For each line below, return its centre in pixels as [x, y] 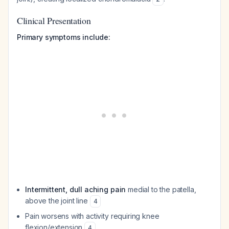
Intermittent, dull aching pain [76, 189]
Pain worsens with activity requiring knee [92, 216]
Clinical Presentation [54, 20]
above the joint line [58, 201]
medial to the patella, [161, 189]
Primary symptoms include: [64, 37]
